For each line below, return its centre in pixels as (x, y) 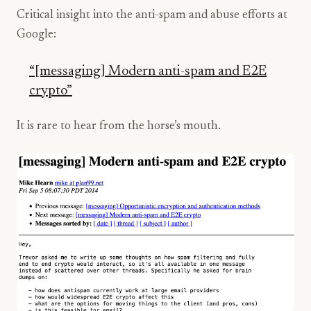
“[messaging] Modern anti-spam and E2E (148, 72)
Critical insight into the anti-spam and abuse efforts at (152, 16)
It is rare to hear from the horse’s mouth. (119, 127)
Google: (36, 35)
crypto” (51, 91)
